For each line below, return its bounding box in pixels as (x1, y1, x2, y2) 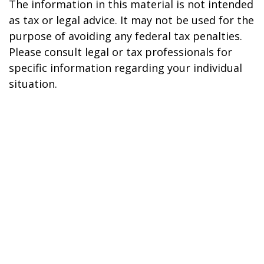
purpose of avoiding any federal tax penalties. (9, 29, 242, 43)
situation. (9, 77, 57, 91)
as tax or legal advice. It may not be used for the (9, 13, 254, 27)
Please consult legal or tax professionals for (9, 45, 232, 59)
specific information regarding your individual (9, 61, 242, 75)
